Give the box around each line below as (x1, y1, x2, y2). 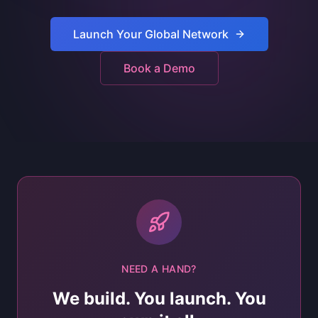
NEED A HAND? (121, 263, 197, 275)
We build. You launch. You (52, 288, 266, 309)
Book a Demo (123, 61, 195, 75)
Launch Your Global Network (72, 27, 229, 41)
